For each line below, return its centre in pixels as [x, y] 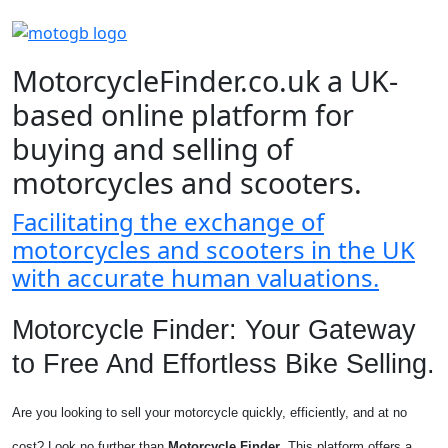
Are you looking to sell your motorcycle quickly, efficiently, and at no [209, 412]
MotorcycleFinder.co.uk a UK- [205, 80]
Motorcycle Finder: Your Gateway [214, 330]
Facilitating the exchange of [168, 221]
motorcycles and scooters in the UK [213, 249]
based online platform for [183, 114]
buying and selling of [152, 148]
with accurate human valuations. [195, 277]
